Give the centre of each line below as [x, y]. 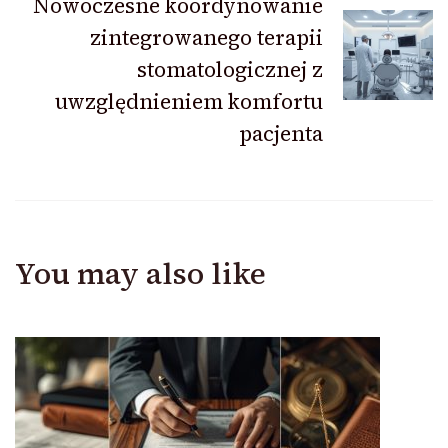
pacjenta [281, 134]
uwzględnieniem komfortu [189, 102]
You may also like [140, 274]
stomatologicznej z [230, 70]
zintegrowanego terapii [206, 38]
